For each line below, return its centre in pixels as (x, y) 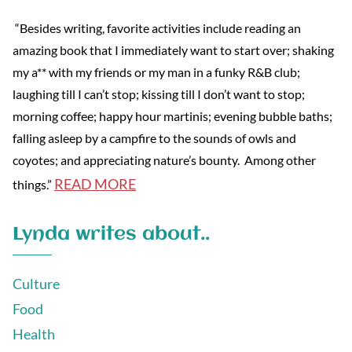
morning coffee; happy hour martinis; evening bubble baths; (172, 115)
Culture (36, 283)
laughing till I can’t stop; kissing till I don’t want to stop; (159, 93)
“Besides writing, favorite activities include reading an (157, 27)
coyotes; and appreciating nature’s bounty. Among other (164, 159)
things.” (33, 184)
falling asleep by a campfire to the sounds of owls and (154, 137)
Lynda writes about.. (111, 234)
